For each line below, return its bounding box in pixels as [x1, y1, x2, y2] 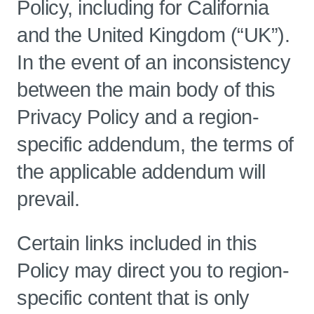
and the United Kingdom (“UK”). [17, 24, 289, 46]
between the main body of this [17, 78, 275, 101]
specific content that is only [17, 287, 250, 309]
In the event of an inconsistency [17, 51, 290, 74]
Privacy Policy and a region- [17, 106, 259, 128]
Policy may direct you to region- [17, 259, 289, 282]
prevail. [17, 188, 79, 210]
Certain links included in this [17, 232, 257, 254]
